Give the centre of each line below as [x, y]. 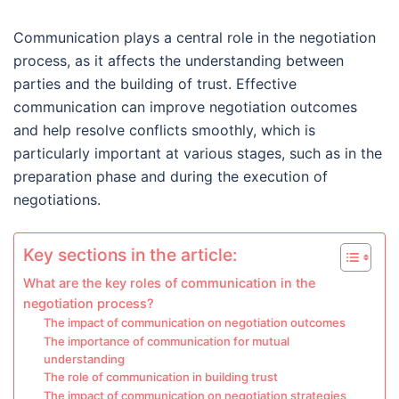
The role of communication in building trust [160, 377]
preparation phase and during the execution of [171, 176]
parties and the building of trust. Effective [155, 84]
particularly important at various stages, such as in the [198, 153]
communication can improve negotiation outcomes [185, 107]
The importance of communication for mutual [166, 341]
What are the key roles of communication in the [169, 283]
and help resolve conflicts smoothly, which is [164, 130]
